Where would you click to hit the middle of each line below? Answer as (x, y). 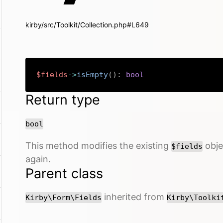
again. (38, 159)
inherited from (134, 197)
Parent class (64, 173)
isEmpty (93, 75)
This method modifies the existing (98, 145)
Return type (63, 100)
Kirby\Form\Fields (63, 197)
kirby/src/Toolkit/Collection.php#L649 (87, 25)
